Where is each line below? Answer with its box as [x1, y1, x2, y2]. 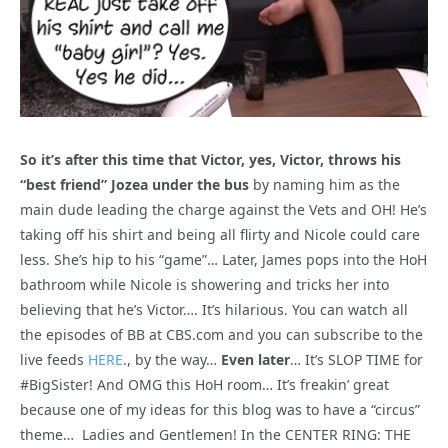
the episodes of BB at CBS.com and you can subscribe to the [20, 325, 423, 345]
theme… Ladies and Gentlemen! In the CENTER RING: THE [20, 425, 411, 445]
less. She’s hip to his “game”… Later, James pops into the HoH [20, 250, 427, 270]
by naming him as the [249, 175, 400, 195]
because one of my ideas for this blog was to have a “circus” [20, 400, 420, 420]
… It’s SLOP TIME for [290, 350, 423, 370]
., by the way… [123, 350, 221, 370]
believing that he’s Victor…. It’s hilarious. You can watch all [20, 300, 408, 320]
